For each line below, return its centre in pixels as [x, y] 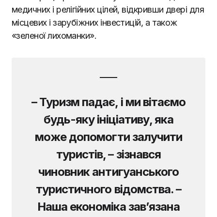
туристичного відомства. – [108, 189]
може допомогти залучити [108, 137]
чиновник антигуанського [108, 171]
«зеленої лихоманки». [54, 35]
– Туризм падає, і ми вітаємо [108, 102]
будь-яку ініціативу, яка [108, 119]
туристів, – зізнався [108, 154]
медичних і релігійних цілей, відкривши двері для [108, 9]
